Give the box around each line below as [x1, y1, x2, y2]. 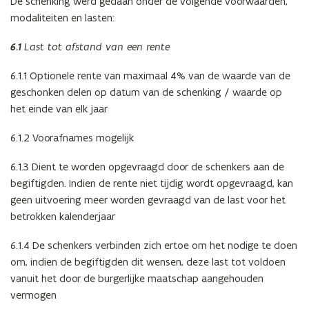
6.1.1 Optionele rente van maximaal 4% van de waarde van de [10, 69, 290, 83]
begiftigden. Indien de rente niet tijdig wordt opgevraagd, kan [10, 177, 293, 190]
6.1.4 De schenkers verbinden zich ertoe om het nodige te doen [10, 239, 297, 252]
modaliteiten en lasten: [10, 11, 114, 25]
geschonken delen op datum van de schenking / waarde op [10, 86, 282, 99]
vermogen [10, 288, 57, 302]
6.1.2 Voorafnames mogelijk [10, 131, 134, 145]
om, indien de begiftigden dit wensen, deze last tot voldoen [10, 255, 286, 269]
